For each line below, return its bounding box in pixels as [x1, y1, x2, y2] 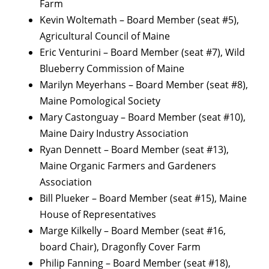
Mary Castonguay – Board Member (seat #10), [40, 110, 246, 124]
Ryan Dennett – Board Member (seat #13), [40, 143, 229, 157]
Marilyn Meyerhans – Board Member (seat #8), [40, 78, 248, 92]
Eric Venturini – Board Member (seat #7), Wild [40, 46, 245, 59]
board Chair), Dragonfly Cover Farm [40, 240, 201, 254]
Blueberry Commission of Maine [40, 62, 184, 76]
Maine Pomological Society [40, 94, 160, 108]
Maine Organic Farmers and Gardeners [40, 159, 216, 173]
